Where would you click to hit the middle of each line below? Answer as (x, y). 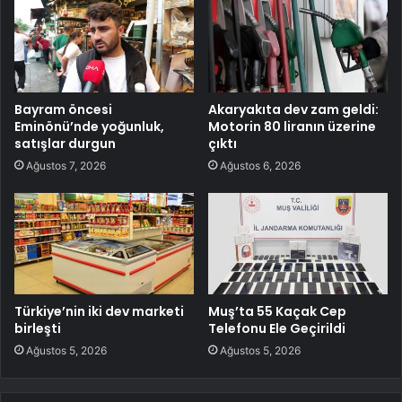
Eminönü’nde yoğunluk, (89, 127)
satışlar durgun (65, 144)
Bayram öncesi (63, 110)
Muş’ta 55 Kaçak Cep (277, 312)
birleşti (38, 329)
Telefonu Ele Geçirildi (277, 329)
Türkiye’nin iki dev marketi (99, 312)
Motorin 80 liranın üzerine (292, 127)
